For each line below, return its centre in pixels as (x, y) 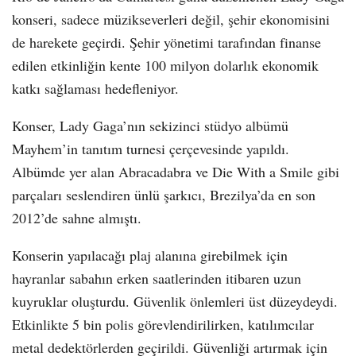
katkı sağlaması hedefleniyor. (95, 89)
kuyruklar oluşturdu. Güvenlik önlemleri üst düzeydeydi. (175, 302)
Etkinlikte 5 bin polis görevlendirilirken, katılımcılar (163, 325)
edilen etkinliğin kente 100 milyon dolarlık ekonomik (165, 66)
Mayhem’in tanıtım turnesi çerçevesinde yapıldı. (151, 149)
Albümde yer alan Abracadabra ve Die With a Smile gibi (176, 172)
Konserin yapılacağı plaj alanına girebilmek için (150, 255)
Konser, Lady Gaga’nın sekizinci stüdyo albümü (150, 126)
